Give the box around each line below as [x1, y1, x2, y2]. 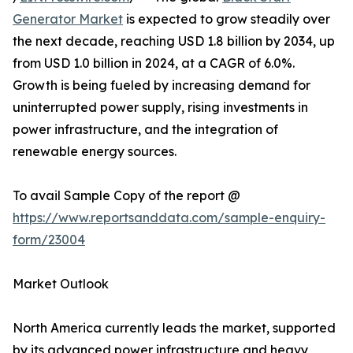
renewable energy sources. [13, 143, 176, 160]
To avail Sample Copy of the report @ [13, 188, 240, 204]
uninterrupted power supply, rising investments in [13, 99, 308, 116]
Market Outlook [13, 276, 109, 292]
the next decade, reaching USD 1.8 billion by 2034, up [13, 33, 335, 50]
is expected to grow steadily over [123, 11, 330, 28]
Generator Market [13, 11, 123, 28]
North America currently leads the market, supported [13, 320, 336, 336]
